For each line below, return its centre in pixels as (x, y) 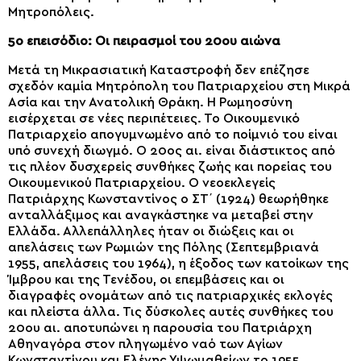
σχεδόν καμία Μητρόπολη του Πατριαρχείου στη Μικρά (179, 86)
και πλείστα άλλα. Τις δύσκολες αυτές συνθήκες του (171, 311)
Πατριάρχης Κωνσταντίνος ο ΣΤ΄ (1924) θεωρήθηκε (168, 199)
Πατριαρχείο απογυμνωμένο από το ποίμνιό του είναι (173, 134)
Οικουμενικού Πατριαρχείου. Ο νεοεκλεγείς (142, 183)
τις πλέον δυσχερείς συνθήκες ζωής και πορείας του (170, 166)
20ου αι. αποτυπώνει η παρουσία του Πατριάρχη (160, 328)
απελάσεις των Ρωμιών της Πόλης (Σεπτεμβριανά (164, 247)
